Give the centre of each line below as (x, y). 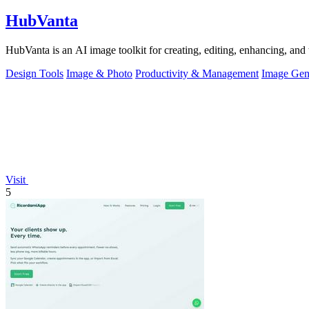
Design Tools (34, 74)
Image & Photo (99, 74)
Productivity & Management (197, 74)
